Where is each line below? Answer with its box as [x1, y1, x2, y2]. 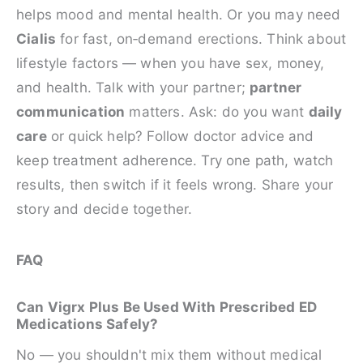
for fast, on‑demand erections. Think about [56, 31, 347, 48]
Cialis [16, 31, 57, 48]
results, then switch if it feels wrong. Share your [16, 177, 334, 194]
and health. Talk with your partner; [16, 79, 250, 96]
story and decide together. [16, 201, 193, 218]
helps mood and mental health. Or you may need [16, 6, 341, 23]
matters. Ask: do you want [125, 104, 309, 121]
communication [16, 104, 126, 121]
